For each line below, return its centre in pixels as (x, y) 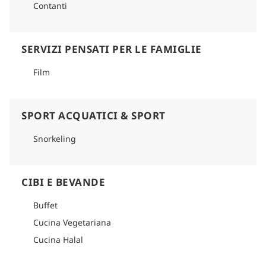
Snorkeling (55, 138)
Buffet (45, 205)
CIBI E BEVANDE (63, 182)
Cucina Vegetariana (72, 222)
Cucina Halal (58, 239)
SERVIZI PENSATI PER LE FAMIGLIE (112, 49)
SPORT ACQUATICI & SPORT (94, 115)
